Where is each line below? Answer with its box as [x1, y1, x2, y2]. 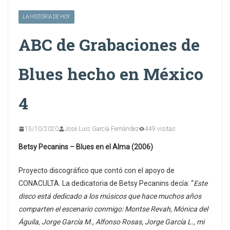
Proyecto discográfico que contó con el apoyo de [18, 166, 175, 175]
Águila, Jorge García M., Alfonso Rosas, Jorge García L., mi [18, 217, 204, 226]
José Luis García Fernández [65, 125, 139, 132]
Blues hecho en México [18, 62, 203, 85]
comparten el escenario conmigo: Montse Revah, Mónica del [18, 204, 208, 213]
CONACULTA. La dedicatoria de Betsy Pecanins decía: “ [18, 179, 194, 187]
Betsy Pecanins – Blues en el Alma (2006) [18, 142, 153, 151]
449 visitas [145, 125, 176, 132]
